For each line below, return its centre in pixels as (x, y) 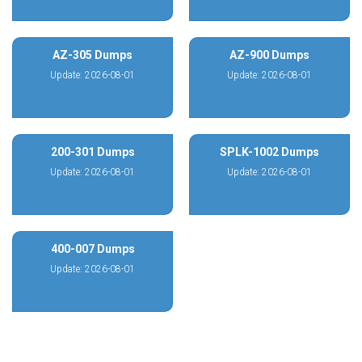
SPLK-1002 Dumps (269, 152)
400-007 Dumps (93, 249)
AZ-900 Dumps (269, 55)
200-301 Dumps (93, 152)
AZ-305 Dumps (93, 55)
